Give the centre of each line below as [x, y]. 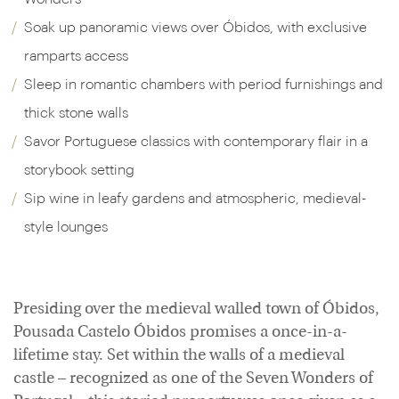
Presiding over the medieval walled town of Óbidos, [196, 309]
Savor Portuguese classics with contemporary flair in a [196, 142]
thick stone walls [76, 113]
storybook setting [79, 170]
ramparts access [76, 56]
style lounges [66, 227]
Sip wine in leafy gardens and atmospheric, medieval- [195, 199]
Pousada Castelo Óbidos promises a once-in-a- [180, 333]
